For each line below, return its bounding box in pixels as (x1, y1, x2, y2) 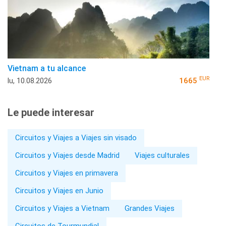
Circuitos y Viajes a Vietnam (15, 203, 109, 213)
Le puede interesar (8, 106, 94, 119)
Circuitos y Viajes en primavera (15, 168, 118, 178)
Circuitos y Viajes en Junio (15, 186, 103, 195)
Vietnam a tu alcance (8, 63, 86, 73)
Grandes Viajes (125, 203, 175, 213)
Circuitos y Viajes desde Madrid (15, 150, 120, 160)
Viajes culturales (135, 150, 190, 160)
